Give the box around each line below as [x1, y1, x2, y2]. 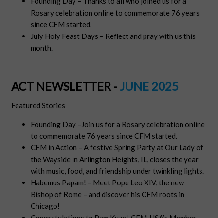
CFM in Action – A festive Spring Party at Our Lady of [31, 143, 204, 152]
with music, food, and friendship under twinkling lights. [31, 166, 204, 176]
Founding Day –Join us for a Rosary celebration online [31, 120, 205, 129]
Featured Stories [11, 101, 66, 110]
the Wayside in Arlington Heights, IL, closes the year [31, 155, 199, 164]
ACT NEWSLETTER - [11, 79, 118, 93]
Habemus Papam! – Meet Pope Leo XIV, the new [31, 178, 184, 187]
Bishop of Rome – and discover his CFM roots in [31, 190, 185, 199]
